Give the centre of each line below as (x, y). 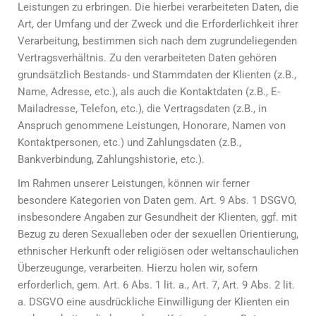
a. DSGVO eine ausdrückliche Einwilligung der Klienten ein (153, 302)
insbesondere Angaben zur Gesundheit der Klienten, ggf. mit (157, 217)
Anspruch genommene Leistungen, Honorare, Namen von (152, 126)
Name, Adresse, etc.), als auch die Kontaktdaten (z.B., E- (149, 92)
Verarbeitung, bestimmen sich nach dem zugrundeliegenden (157, 41)
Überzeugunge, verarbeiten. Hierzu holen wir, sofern (138, 268)
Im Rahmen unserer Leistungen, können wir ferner (134, 183)
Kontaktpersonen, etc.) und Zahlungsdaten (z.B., (129, 142)
